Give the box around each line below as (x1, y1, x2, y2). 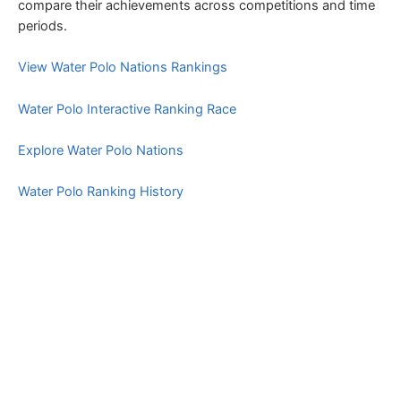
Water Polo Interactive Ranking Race (18, 100, 236, 117)
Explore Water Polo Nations (18, 141, 183, 158)
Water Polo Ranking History (18, 183, 183, 200)
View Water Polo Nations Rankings (18, 59, 227, 76)
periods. (18, 17, 67, 34)
